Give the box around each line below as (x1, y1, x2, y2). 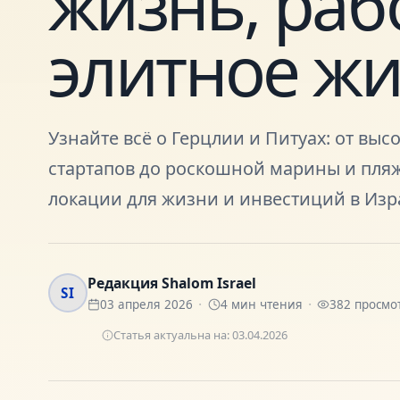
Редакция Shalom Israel (87, 273, 256, 294)
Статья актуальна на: (112, 327, 232, 344)
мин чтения (227, 296, 303, 313)
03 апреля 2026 (99, 296, 193, 313)
